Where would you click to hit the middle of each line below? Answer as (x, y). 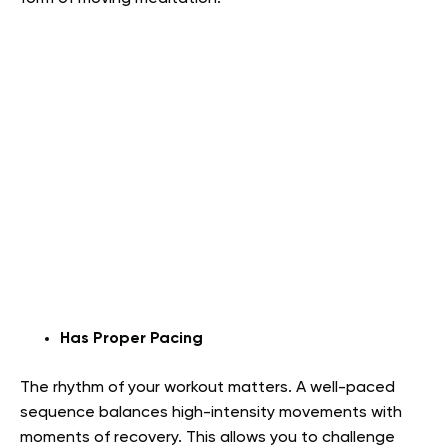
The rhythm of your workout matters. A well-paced (207, 387)
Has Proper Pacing (131, 338)
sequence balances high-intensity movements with (211, 412)
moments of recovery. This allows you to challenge (207, 437)
